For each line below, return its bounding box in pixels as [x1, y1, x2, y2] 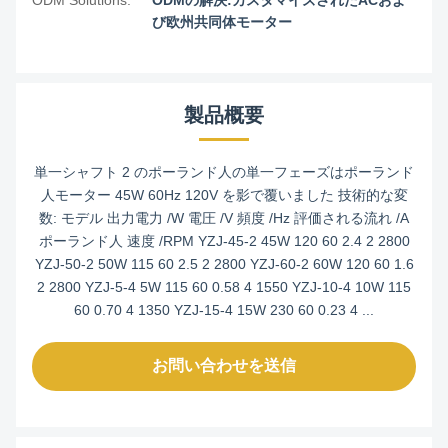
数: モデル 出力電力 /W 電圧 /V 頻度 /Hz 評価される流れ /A [39, 210, 409, 226]
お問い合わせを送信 [152, 357, 296, 374]
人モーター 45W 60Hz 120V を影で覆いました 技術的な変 [40, 187, 408, 203]
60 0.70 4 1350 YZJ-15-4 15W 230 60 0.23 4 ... [74, 302, 374, 318]
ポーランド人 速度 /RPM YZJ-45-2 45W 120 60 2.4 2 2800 [38, 233, 410, 249]
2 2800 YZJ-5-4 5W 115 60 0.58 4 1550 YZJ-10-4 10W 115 [37, 279, 411, 295]
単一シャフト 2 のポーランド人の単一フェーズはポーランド [34, 164, 414, 180]
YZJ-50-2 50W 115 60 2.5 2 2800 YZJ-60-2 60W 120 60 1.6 [34, 256, 414, 272]
